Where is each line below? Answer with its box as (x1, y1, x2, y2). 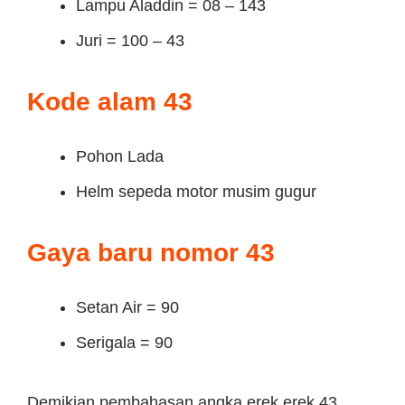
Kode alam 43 (27, 88, 193, 116)
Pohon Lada (76, 147, 164, 165)
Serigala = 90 (76, 334, 173, 352)
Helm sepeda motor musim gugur (76, 183, 316, 201)
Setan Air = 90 (76, 298, 179, 316)
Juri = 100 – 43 (76, 32, 184, 50)
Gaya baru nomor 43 (27, 239, 275, 267)
